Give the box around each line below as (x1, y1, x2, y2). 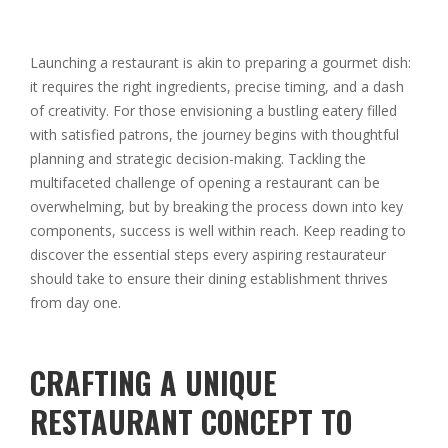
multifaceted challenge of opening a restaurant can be (30, 173, 380, 193)
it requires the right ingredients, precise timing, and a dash (30, 77, 404, 97)
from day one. (30, 293, 121, 313)
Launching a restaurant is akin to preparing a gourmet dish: (30, 53, 411, 73)
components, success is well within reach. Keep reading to (30, 221, 406, 241)
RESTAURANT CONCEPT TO (30, 399, 352, 445)
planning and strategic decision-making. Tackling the (30, 149, 366, 169)
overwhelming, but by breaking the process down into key (30, 197, 403, 217)
